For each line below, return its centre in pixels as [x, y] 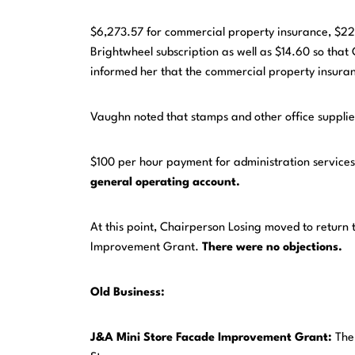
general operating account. [166, 183]
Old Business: [128, 293]
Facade [196, 338]
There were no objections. [273, 248]
